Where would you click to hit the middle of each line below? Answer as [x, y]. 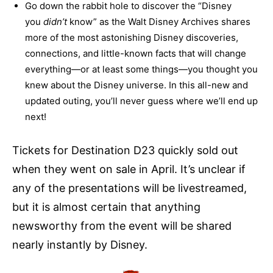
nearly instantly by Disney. [80, 244]
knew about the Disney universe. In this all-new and [136, 85]
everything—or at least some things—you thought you [141, 69]
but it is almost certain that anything [106, 207]
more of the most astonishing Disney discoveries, [132, 37]
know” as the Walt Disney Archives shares [159, 21]
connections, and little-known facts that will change [136, 53]
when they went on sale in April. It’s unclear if [129, 169]
